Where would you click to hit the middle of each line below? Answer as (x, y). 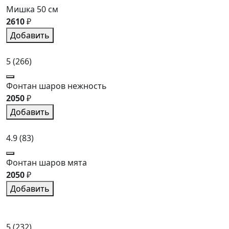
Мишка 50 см (32, 9)
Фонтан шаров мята (47, 162)
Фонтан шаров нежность (56, 86)
